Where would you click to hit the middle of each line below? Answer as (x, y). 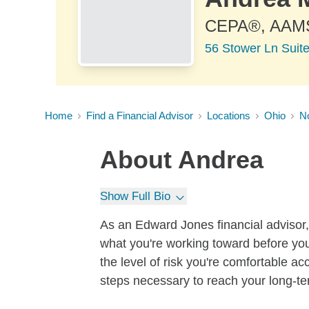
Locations (229, 116)
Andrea (221, 160)
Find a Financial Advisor (140, 116)
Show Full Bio (135, 196)
